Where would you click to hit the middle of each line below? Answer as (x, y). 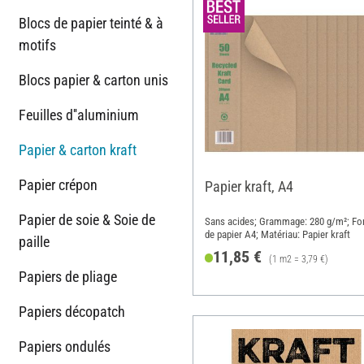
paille (34, 241)
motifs (37, 45)
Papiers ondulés (65, 346)
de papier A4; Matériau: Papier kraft (277, 235)
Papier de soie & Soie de (87, 219)
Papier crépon (58, 184)
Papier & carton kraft (78, 149)
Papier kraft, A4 (249, 186)
